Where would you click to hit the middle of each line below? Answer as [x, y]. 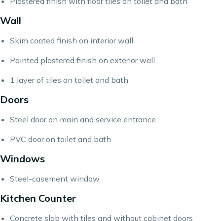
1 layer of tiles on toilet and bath [69, 80]
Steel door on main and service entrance [83, 119]
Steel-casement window [55, 179]
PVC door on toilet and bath [60, 139]
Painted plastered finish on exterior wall [82, 60]
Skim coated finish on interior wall [72, 40]
